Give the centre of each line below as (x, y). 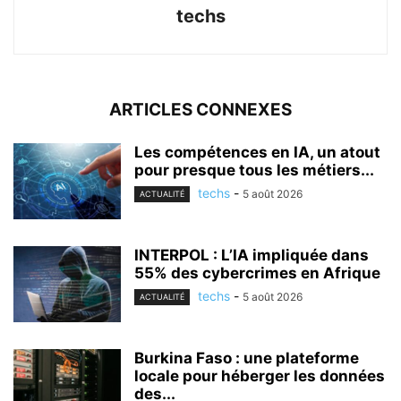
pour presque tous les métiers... (254, 170)
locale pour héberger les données (260, 375)
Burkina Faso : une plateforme (247, 358)
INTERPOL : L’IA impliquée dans (252, 255)
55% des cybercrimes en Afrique (257, 273)
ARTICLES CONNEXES (200, 109)
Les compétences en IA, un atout (257, 152)
